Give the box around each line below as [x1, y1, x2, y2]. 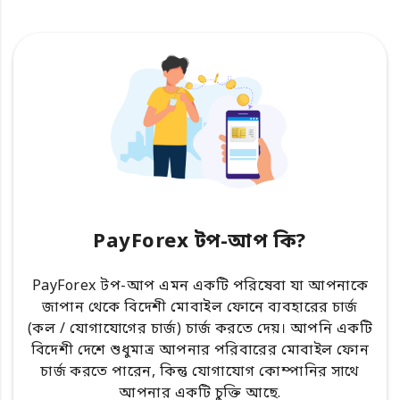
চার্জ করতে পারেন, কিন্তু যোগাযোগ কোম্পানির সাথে [40, 362, 360, 382]
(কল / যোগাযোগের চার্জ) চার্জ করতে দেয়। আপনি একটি [27, 319, 373, 339]
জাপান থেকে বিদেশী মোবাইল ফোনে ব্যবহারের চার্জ [42, 297, 358, 318]
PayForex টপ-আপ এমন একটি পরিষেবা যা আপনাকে [31, 276, 369, 296]
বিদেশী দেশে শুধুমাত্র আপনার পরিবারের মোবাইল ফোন [30, 340, 370, 361]
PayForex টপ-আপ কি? [93, 229, 307, 255]
